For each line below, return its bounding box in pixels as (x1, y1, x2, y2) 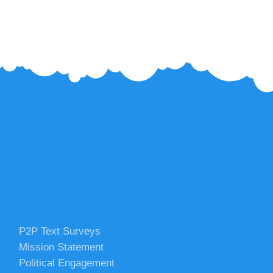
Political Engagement (19, 257, 115, 269)
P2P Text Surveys (19, 225, 101, 238)
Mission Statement (19, 241, 104, 253)
